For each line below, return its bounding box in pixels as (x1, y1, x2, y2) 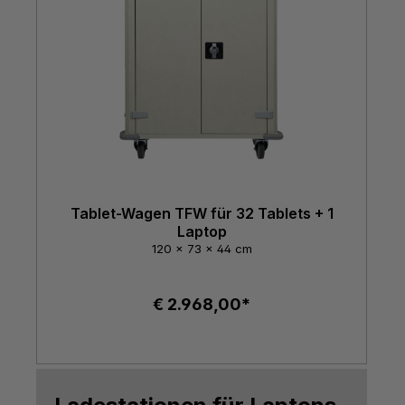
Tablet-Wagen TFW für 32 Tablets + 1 (70, 203, 334, 222)
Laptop (176, 221, 227, 240)
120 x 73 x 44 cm (151, 241, 252, 257)
